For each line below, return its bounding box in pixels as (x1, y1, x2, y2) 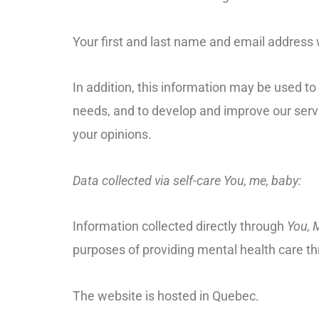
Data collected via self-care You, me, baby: (73, 172, 301, 188)
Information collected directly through (73, 219, 287, 234)
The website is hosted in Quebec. (73, 288, 259, 303)
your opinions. (73, 127, 152, 142)
